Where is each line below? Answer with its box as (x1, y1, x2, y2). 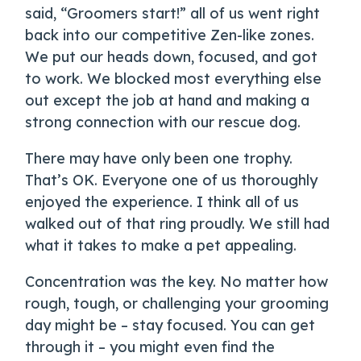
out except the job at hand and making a (25, 91, 310, 110)
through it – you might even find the (25, 338, 276, 357)
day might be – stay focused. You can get (25, 316, 316, 335)
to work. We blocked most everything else (25, 69, 322, 89)
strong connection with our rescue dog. (25, 113, 301, 132)
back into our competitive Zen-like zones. (25, 26, 315, 45)
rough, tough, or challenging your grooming (25, 294, 330, 313)
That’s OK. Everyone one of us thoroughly (25, 171, 318, 190)
